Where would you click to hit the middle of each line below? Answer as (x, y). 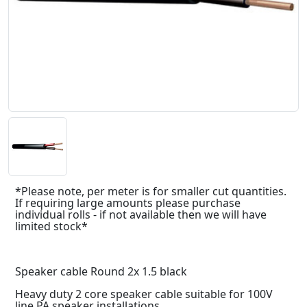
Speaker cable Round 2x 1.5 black (101, 271)
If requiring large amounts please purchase (128, 202)
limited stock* (51, 226)
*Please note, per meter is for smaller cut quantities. (151, 191)
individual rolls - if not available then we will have (141, 214)
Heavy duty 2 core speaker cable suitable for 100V (144, 294)
